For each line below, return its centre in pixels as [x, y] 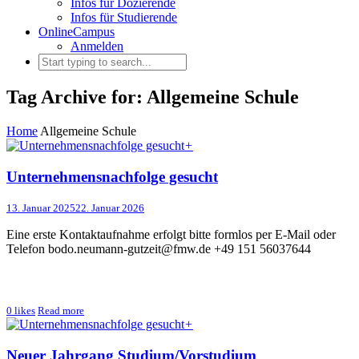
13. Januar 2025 [41, 208]
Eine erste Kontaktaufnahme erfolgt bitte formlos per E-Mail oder [171, 235]
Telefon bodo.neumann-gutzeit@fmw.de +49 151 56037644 [159, 249]
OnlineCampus [77, 32]
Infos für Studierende [124, 17]
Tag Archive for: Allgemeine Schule [153, 97]
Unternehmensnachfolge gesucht [112, 176]
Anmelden [97, 46]
